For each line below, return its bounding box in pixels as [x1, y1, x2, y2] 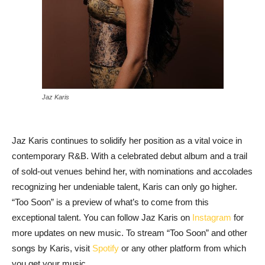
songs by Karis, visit [12, 243, 92, 253]
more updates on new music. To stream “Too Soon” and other [12, 228, 247, 238]
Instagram [190, 212, 234, 222]
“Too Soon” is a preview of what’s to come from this [12, 197, 209, 207]
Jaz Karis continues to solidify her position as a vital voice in [12, 135, 242, 146]
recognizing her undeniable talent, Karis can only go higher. [12, 182, 237, 192]
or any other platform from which [119, 243, 246, 253]
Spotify [92, 243, 119, 253]
